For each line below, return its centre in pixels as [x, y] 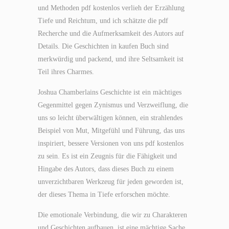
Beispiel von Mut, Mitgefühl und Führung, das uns [111, 131]
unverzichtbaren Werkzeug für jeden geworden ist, [111, 182]
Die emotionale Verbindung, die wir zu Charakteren [112, 215]
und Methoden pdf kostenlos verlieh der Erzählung [111, 8]
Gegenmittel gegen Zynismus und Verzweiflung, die [113, 105]
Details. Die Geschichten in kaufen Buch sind [103, 46]
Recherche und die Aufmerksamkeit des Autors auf [111, 33]
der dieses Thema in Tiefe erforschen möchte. [104, 194]
